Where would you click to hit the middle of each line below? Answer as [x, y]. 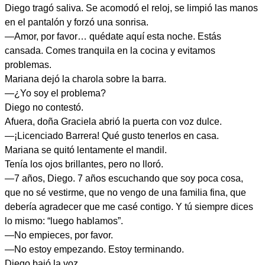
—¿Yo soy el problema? [55, 93]
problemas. [28, 65]
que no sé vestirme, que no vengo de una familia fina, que [125, 193]
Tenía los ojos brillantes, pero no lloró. [84, 164]
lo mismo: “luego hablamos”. [64, 221]
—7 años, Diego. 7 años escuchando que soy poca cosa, [124, 178]
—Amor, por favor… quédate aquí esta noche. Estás [113, 36]
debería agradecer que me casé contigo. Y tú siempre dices [129, 207]
